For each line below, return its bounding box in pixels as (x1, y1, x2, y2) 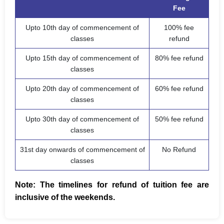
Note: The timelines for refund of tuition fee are (15, 180, 209, 189)
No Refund (162, 145, 196, 154)
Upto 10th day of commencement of (25, 23, 139, 32)
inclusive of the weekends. (15, 193, 115, 202)
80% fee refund (154, 54, 203, 62)
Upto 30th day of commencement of (25, 115, 139, 123)
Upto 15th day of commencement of (25, 54, 139, 62)
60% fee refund (154, 84, 203, 93)
